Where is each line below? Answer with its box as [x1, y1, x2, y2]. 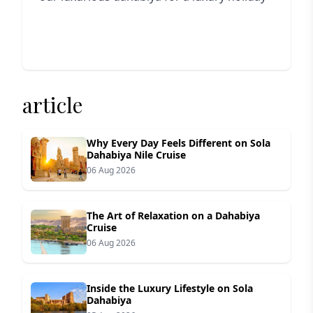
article [22, 91, 82, 119]
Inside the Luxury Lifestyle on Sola [87, 282, 253, 295]
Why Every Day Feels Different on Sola [87, 136, 270, 150]
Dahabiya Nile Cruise [87, 148, 186, 161]
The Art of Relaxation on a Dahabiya [87, 209, 260, 222]
